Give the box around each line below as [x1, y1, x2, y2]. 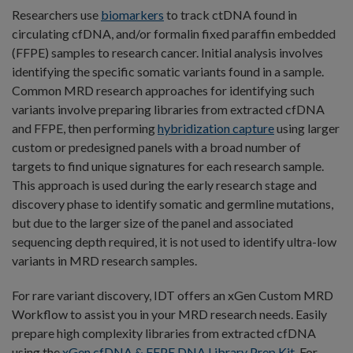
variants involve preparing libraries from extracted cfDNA [12, 102, 325, 117]
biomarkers [101, 7, 164, 23]
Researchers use [12, 7, 101, 23]
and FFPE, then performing [12, 121, 158, 136]
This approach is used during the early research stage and [12, 177, 317, 193]
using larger [274, 121, 340, 136]
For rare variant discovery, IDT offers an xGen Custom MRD [12, 288, 333, 303]
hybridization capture [158, 121, 274, 136]
